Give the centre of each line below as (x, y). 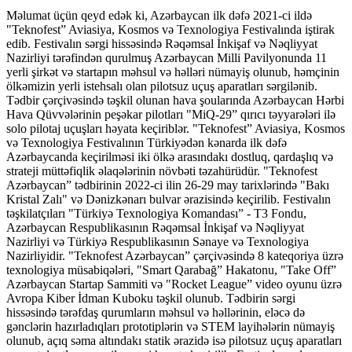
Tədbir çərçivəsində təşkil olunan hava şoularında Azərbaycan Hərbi (175, 100)
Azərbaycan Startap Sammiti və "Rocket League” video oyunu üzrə (174, 284)
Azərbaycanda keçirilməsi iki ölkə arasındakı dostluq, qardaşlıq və (170, 156)
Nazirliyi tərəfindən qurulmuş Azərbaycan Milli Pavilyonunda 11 (167, 57)
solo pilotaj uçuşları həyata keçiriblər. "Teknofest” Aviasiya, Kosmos (176, 128)
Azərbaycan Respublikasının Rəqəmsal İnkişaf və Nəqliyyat (155, 227)
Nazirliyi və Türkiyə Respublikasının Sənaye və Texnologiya (158, 241)
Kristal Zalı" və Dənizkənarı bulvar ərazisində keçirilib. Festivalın (169, 199)
